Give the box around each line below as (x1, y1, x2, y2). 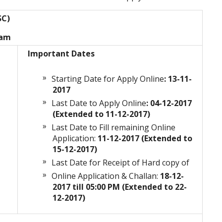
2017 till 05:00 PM (53, 181, 122, 193)
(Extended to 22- (122, 181, 187, 193)
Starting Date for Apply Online (52, 73, 164, 85)
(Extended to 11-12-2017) (53, 109, 150, 120)
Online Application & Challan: (52, 170, 160, 182)
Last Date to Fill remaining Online (52, 122, 175, 133)
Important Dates (28, 48, 95, 59)
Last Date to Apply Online (52, 98, 146, 109)
